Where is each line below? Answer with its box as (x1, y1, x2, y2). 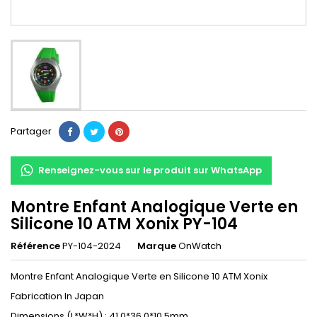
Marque (137, 239, 176, 253)
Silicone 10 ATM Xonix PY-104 (11, 213, 238, 236)
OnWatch (178, 239, 221, 253)
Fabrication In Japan (11, 289, 104, 304)
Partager (11, 125, 52, 139)
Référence (11, 239, 60, 253)
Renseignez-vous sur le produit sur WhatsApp (38, 163, 262, 178)
